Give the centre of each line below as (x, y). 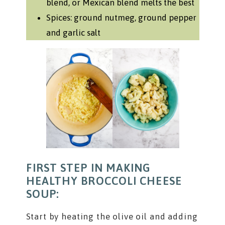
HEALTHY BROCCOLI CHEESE (104, 181)
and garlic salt (73, 33)
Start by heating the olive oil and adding (112, 217)
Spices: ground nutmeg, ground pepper (121, 18)
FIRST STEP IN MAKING (88, 168)
